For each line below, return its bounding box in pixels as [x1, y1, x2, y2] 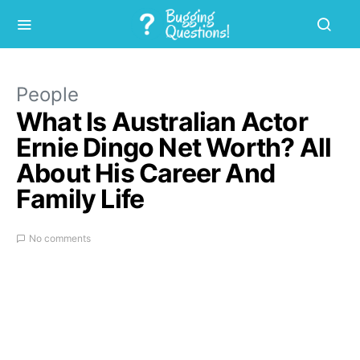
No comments [29, 232, 91, 244]
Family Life [16, 183, 145, 215]
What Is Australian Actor [16, 106, 308, 137]
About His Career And [16, 157, 275, 189]
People [16, 83, 79, 106]
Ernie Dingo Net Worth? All [16, 132, 332, 163]
